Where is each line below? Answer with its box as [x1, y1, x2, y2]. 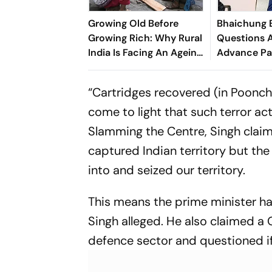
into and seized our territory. [88, 161, 246, 178]
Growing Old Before [88, 16, 179, 30]
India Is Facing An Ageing [88, 46, 203, 59]
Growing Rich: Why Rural [88, 31, 203, 44]
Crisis [88, 60, 114, 73]
